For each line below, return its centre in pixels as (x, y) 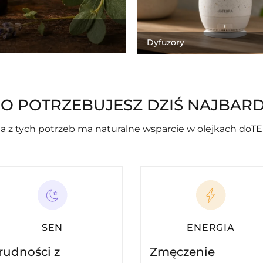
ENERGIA (211, 228)
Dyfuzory (165, 42)
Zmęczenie (182, 252)
